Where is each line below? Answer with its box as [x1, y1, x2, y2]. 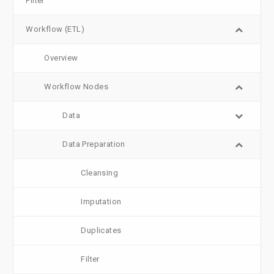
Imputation [81, 197, 122, 207]
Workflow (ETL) [26, 24, 85, 34]
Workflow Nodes [44, 82, 109, 92]
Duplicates [81, 226, 122, 235]
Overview [44, 53, 78, 63]
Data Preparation [62, 139, 125, 149]
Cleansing [81, 168, 119, 178]
